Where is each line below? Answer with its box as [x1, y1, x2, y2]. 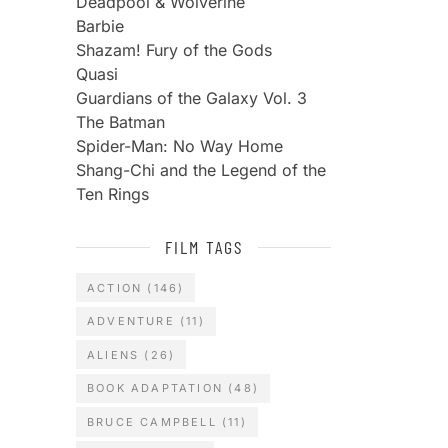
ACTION [87, 280, 143, 295]
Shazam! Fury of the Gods [76, 40, 272, 60]
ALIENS [87, 347, 140, 362]
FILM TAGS [164, 236, 243, 258]
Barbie [76, 16, 124, 36]
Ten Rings [76, 184, 149, 204]
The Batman [76, 112, 165, 132]
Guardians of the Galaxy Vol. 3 [76, 88, 307, 108]
